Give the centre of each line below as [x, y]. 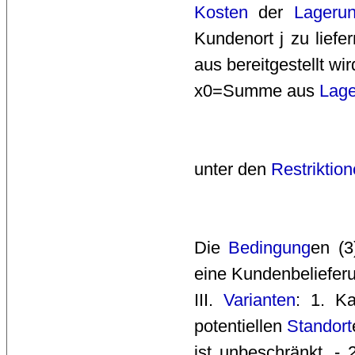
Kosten [221, 13]
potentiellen [241, 326]
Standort [320, 326]
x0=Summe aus [257, 91]
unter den [233, 170]
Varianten [260, 300]
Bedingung [270, 248]
